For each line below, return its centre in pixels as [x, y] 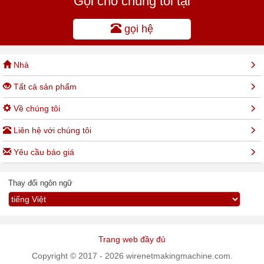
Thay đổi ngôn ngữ [40, 183]
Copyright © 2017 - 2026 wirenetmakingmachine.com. [132, 256]
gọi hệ [137, 29]
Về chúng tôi [36, 109]
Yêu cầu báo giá [43, 152]
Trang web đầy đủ [132, 240]
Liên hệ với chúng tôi [51, 131]
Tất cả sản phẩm [44, 87]
